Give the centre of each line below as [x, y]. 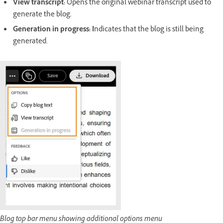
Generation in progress [51, 30]
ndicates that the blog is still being [149, 30]
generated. [30, 42]
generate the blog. [42, 15]
